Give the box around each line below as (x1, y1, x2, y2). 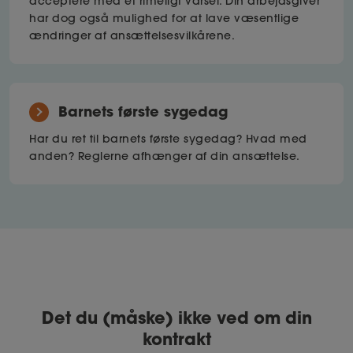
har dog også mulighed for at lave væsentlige (29, 11, 299, 26)
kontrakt (142, 328, 211, 351)
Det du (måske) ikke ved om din (41, 307, 312, 329)
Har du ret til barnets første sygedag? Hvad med (29, 132, 307, 147)
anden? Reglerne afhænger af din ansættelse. (29, 149, 300, 164)
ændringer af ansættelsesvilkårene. (29, 28, 235, 43)
